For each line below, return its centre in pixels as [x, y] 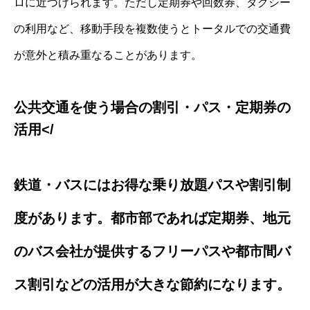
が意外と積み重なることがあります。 [108, 55]
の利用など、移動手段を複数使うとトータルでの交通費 [152, 29]
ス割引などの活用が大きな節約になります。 [152, 285]
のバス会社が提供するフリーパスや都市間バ [152, 252]
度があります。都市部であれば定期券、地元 [152, 218]
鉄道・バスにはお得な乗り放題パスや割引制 [152, 185]
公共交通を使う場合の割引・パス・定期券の [152, 108]
